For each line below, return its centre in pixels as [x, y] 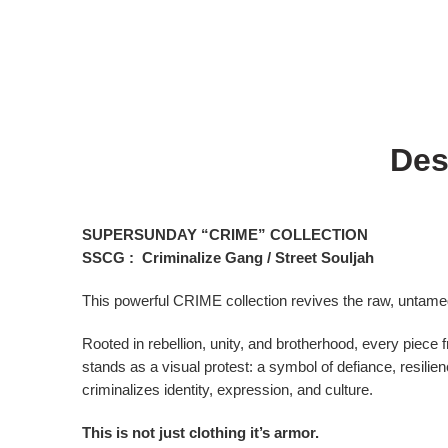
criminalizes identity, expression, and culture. [227, 389]
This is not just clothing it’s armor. [200, 432]
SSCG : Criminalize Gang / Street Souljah [228, 258]
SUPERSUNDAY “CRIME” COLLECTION [225, 235]
